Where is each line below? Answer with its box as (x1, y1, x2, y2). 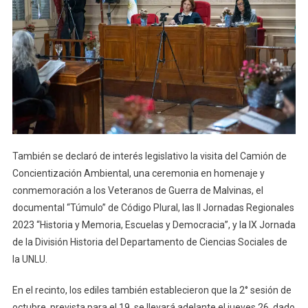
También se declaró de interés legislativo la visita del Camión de (12, 150, 287, 162)
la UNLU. (12, 253, 47, 265)
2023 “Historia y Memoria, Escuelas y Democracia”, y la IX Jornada (12, 219, 296, 230)
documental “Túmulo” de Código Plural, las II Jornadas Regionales (12, 201, 294, 213)
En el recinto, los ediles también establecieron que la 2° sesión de (12, 284, 291, 296)
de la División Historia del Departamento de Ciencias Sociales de (12, 236, 287, 247)
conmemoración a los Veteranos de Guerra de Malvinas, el (12, 184, 263, 196)
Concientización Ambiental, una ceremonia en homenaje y (12, 167, 265, 179)
